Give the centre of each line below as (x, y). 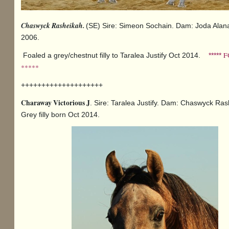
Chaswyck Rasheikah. (54, 25)
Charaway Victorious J (56, 102)
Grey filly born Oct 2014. (62, 114)
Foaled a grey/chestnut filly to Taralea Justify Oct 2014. (114, 55)
